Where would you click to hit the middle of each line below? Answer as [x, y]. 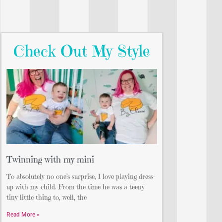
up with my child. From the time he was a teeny [76, 187]
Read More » [23, 215]
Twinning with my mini [50, 160]
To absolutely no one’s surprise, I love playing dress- [81, 177]
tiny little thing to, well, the [47, 197]
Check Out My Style [82, 51]
